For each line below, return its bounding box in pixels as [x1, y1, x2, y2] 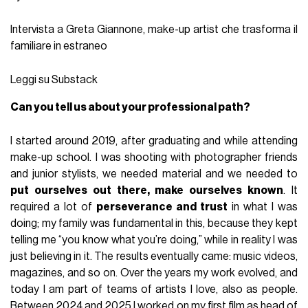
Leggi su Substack [10, 74, 98, 85]
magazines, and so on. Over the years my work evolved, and [10, 267, 298, 278]
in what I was [228, 201, 298, 212]
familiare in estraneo [10, 40, 108, 52]
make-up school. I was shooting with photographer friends [10, 151, 298, 163]
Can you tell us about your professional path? [10, 101, 251, 113]
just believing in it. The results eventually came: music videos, [10, 250, 298, 262]
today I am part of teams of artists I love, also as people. [10, 283, 298, 295]
